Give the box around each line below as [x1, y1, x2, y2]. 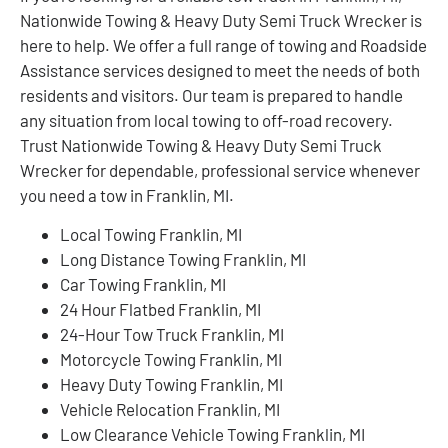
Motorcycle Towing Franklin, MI [60, 349, 282, 370]
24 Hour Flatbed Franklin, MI [60, 299, 261, 320]
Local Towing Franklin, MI [60, 224, 242, 245]
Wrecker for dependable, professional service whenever [20, 159, 420, 180]
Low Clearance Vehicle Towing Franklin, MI [60, 424, 365, 445]
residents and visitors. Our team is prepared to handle [20, 84, 403, 105]
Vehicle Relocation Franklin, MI [60, 399, 280, 420]
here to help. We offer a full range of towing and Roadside [20, 34, 427, 55]
